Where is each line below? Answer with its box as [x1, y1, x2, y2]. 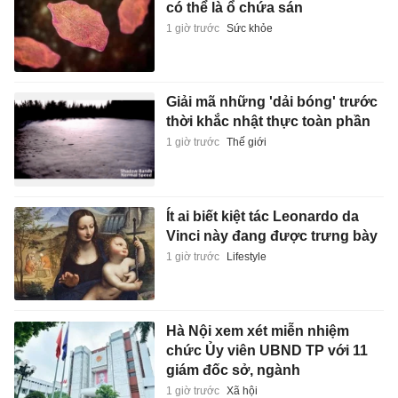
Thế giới [226, 136, 267, 149]
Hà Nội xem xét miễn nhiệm [165, 322, 349, 338]
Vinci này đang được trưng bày [165, 228, 378, 244]
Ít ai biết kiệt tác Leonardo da [165, 209, 359, 225]
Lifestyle [226, 251, 267, 264]
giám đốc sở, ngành [165, 362, 300, 378]
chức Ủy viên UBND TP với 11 [165, 342, 368, 358]
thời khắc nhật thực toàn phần [165, 114, 370, 130]
